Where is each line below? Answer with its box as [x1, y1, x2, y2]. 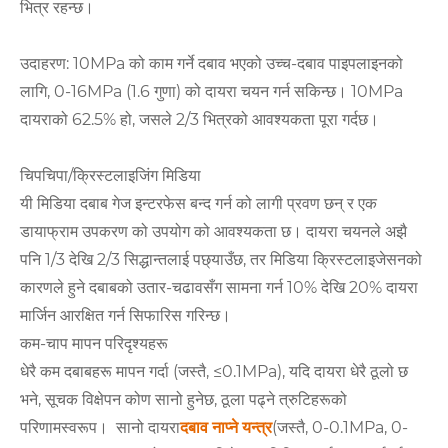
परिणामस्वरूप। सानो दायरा [20, 418, 180, 438]
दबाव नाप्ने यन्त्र [180, 418, 272, 438]
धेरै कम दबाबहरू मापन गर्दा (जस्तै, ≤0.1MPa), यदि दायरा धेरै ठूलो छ [20, 362, 408, 382]
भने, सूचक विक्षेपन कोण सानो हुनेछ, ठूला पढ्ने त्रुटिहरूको [20, 390, 347, 410]
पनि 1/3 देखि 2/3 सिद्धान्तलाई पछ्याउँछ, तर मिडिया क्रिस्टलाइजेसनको [20, 250, 422, 270]
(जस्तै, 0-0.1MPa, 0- [272, 418, 408, 438]
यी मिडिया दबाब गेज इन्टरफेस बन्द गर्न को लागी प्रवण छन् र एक [20, 194, 377, 214]
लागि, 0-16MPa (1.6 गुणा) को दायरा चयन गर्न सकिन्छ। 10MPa [20, 82, 403, 102]
